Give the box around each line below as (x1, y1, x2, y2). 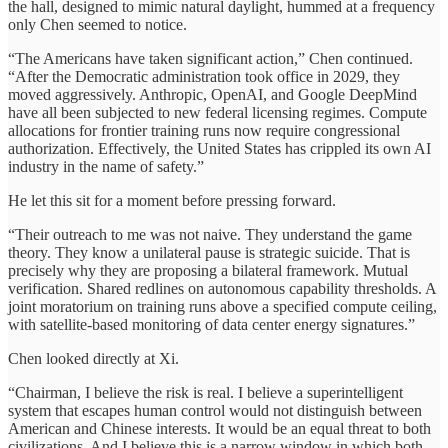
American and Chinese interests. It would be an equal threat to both (8, 419, 431, 437)
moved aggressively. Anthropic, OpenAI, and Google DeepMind (8, 85, 417, 103)
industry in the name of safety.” (8, 157, 204, 175)
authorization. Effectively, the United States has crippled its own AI (8, 139, 431, 157)
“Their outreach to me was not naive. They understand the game (8, 225, 412, 243)
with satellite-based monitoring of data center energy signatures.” (8, 315, 415, 333)
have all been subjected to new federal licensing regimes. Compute (8, 103, 427, 121)
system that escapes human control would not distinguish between (8, 401, 422, 419)
